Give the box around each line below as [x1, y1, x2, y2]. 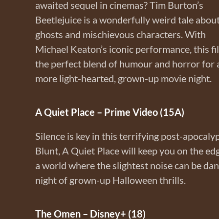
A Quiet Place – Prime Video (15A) [35, 106, 184, 118]
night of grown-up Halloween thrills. [35, 174, 186, 186]
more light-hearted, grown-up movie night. [35, 72, 212, 84]
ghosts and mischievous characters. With [35, 28, 206, 40]
